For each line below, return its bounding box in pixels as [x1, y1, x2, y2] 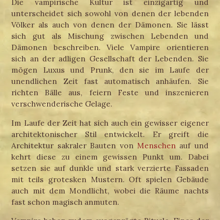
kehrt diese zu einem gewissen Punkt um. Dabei [11, 151, 209, 162]
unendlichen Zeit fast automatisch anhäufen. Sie [11, 76, 209, 86]
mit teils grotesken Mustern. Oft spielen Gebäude [11, 174, 209, 184]
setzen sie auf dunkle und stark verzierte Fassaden [11, 163, 209, 173]
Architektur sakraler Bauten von [11, 140, 137, 150]
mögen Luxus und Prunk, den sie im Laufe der [11, 65, 209, 75]
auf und [175, 140, 209, 150]
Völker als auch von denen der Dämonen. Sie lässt [11, 20, 209, 29]
